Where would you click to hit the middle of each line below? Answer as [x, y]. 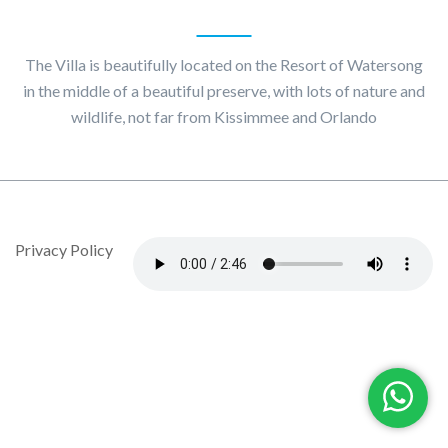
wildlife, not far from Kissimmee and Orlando [224, 116]
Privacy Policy [64, 249]
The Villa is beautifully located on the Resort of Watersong [224, 64]
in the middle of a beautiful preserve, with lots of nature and [224, 90]
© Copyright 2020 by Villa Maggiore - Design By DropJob [215, 223]
